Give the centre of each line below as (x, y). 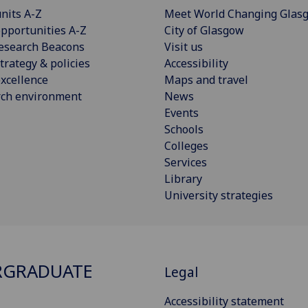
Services (186, 163)
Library (183, 179)
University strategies (219, 196)
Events (181, 113)
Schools (184, 130)
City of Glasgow (204, 31)
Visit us (184, 47)
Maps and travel (206, 80)
